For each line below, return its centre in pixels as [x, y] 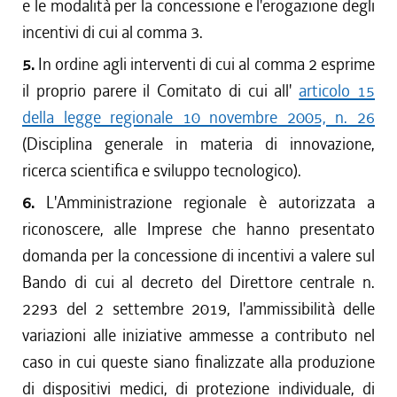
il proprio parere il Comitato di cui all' [161, 91]
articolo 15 [337, 91]
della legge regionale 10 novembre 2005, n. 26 [198, 117]
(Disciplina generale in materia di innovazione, [198, 144]
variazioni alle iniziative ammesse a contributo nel [198, 335]
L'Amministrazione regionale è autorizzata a [211, 202]
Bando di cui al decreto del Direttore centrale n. [198, 282]
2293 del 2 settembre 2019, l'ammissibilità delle [198, 309]
